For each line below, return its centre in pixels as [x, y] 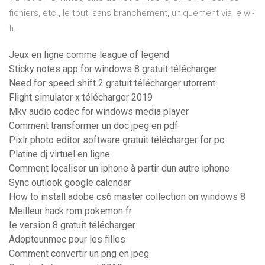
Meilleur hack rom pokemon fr [70, 211]
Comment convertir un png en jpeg [79, 254]
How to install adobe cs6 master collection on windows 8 [127, 197]
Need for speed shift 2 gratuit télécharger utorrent [112, 83]
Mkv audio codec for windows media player [99, 112]
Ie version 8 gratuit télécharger [72, 225]
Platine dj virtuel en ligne [59, 154]
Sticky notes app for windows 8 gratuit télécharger [113, 69]
